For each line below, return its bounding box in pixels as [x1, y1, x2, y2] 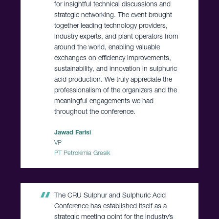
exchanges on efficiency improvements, [54, 53, 171, 63]
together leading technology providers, [54, 21, 168, 30]
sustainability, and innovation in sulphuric [54, 64, 177, 73]
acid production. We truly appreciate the [54, 75, 172, 84]
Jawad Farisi [54, 129, 91, 136]
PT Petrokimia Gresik [54, 149, 110, 157]
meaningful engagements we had [54, 96, 153, 106]
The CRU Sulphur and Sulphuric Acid [54, 191, 166, 200]
